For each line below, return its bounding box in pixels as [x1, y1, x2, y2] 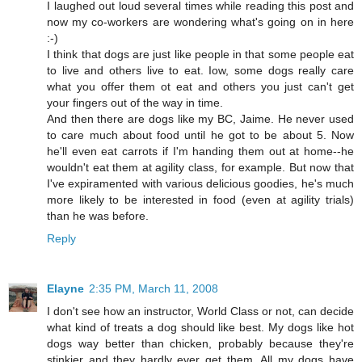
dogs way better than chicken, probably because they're [47, 337, 354, 350]
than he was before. [47, 209, 149, 223]
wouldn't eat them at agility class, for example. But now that [47, 161, 354, 175]
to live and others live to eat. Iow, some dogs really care [47, 64, 354, 78]
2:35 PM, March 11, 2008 [89, 282, 218, 295]
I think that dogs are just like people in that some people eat [47, 48, 354, 61]
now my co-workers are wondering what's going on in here [47, 15, 354, 29]
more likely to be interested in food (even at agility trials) [47, 193, 354, 207]
